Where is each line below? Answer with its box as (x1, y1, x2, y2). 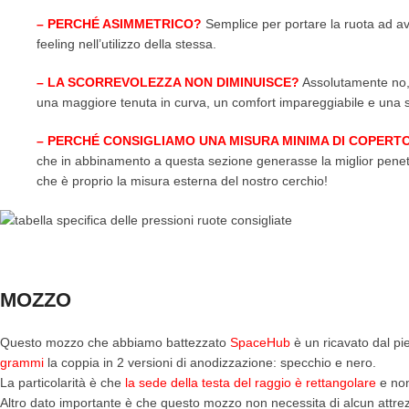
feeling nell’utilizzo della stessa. (37, 37, 216, 51)
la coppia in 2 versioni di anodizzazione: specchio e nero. (44, 355, 376, 371)
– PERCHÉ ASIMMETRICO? (37, 16, 202, 31)
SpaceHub (226, 335, 290, 351)
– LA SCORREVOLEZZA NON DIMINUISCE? (37, 75, 299, 89)
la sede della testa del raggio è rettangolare (125, 375, 376, 391)
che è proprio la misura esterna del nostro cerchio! (37, 173, 328, 188)
